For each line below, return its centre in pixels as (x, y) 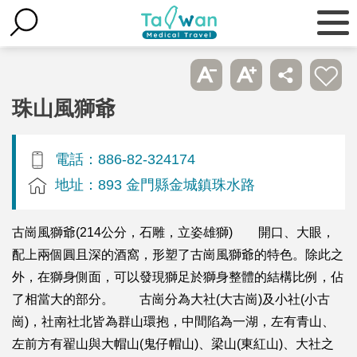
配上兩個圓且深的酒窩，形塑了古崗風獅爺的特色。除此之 (178, 254)
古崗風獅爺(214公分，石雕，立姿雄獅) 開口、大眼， (173, 232)
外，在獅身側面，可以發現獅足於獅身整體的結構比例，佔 (178, 277)
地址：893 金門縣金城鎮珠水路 (155, 184)
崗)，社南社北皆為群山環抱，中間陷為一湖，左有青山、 (173, 321)
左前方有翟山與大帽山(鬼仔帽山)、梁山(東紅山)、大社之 (173, 343)
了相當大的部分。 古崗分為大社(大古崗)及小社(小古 (171, 299)
